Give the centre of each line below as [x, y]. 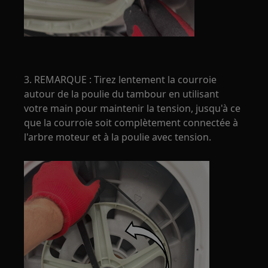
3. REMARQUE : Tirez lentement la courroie [121, 80]
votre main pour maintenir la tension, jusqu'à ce [133, 109]
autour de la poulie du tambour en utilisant [122, 94]
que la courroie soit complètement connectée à [131, 123]
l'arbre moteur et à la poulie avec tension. [118, 137]
